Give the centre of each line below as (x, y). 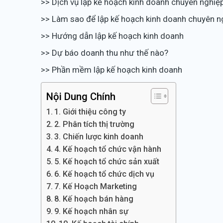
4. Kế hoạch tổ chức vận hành (108, 149)
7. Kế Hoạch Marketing (96, 186)
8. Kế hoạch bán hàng (94, 199)
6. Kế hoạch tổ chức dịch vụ (105, 174)
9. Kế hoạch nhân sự (92, 211)
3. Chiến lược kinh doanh (99, 137)
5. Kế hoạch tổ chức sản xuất (107, 162)
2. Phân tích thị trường (95, 124)
